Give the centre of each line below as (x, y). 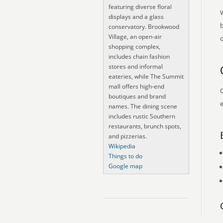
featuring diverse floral (140, 7)
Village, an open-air (135, 37)
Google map (125, 166)
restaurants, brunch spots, (145, 126)
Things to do (125, 156)
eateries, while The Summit (146, 76)
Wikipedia (122, 146)
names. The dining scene (143, 106)
